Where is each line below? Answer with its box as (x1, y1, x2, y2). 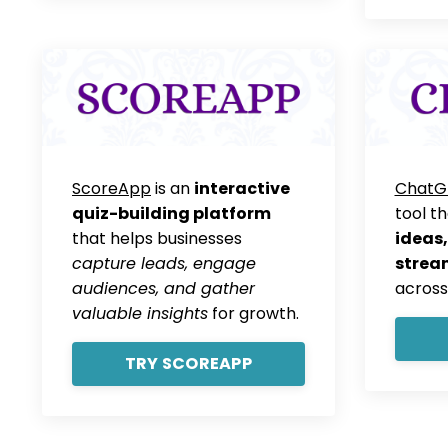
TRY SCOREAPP (124, 352, 252, 376)
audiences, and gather (72, 277, 255, 301)
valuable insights (72, 302, 208, 326)
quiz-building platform (72, 202, 271, 226)
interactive (194, 177, 290, 201)
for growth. (208, 302, 299, 326)
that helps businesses (72, 227, 242, 251)
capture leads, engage (72, 252, 256, 276)
